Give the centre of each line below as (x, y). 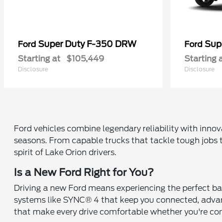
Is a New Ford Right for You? (84, 172)
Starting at (39, 58)
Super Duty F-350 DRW (87, 44)
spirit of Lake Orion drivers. (65, 152)
